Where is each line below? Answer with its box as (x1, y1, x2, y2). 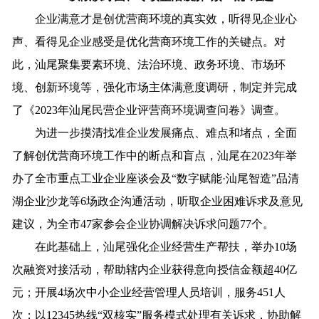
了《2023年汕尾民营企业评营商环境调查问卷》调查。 (12, 103, 286, 116)
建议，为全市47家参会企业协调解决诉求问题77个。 (12, 217, 275, 230)
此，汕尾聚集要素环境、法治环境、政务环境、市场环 (12, 58, 286, 70)
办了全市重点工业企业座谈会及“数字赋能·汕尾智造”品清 (12, 172, 300, 184)
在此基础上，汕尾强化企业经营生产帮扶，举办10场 (12, 240, 298, 253)
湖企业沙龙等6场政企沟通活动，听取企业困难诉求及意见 (12, 194, 303, 207)
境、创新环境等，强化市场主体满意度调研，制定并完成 (12, 80, 298, 93)
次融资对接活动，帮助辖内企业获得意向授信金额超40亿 (12, 263, 298, 276)
